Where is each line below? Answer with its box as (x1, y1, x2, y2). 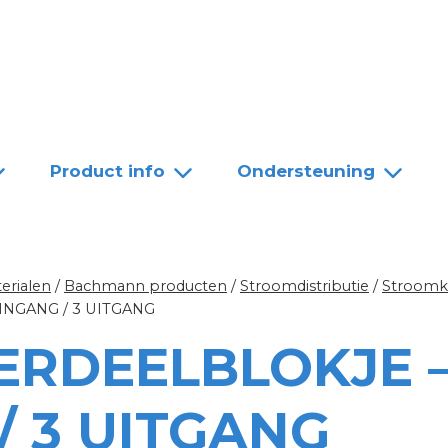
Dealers (103, 23, 171, 43)
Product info (50, 160, 165, 181)
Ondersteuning (237, 160, 375, 181)
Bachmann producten (64, 277, 227, 296)
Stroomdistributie (240, 277, 369, 296)
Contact (205, 23, 275, 43)
